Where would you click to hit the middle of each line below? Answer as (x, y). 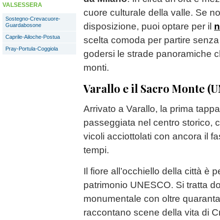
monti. (96, 67)
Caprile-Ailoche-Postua (33, 37)
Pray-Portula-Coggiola (32, 49)
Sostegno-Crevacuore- (33, 19)
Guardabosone (23, 25)
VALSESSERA (22, 5)
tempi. (96, 150)
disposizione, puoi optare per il (149, 26)
